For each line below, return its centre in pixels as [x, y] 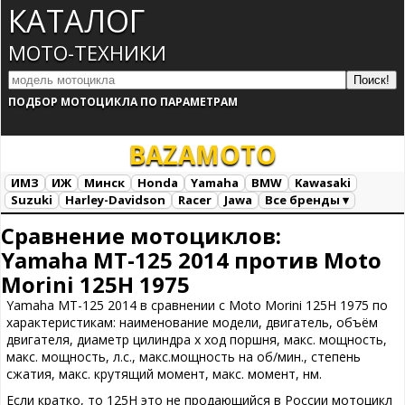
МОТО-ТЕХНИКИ [87, 52]
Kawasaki [323, 183]
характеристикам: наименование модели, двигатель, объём [192, 322]
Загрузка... [112, 221]
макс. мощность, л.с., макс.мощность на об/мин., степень [184, 357]
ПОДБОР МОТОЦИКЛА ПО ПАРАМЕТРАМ [123, 102]
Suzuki [32, 200]
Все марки [40, 221]
